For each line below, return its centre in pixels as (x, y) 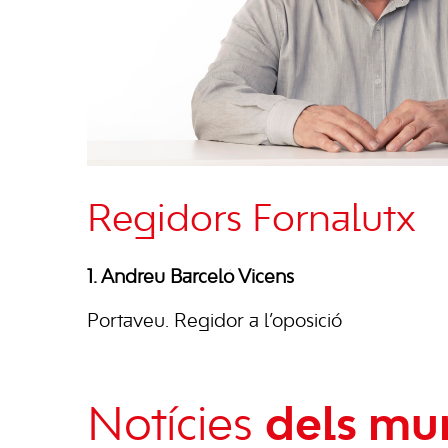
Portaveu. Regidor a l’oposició (214, 321)
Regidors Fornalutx (251, 220)
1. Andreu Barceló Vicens (190, 277)
